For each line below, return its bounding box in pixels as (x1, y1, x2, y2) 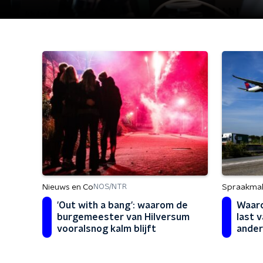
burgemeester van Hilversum (57, 212, 190, 222)
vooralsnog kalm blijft (57, 224, 156, 234)
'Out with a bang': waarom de (57, 200, 188, 210)
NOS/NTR (93, 183, 127, 191)
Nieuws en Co (42, 183, 93, 191)
